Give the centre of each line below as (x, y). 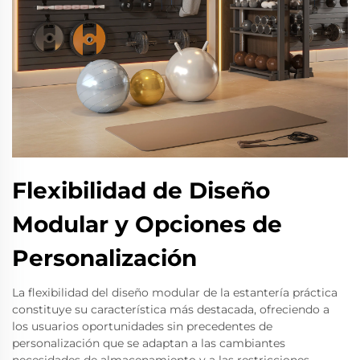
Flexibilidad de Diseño (141, 190)
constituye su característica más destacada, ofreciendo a (171, 309)
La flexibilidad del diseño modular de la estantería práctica (175, 292)
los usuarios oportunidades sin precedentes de (142, 326)
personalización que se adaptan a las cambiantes (149, 343)
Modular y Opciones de (147, 224)
